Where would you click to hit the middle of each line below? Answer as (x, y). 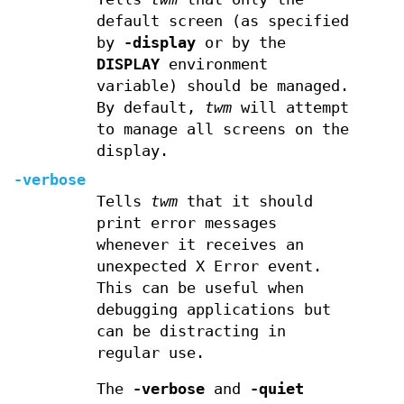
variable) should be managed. (222, 86)
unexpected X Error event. (209, 266)
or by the (240, 43)
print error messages (186, 223)
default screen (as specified (222, 21)
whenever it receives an (200, 245)
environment (213, 64)
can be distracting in (191, 331)
